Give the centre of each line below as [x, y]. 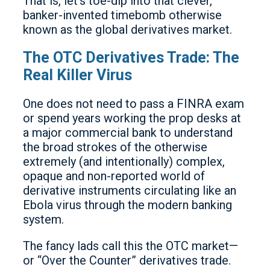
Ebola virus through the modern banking [127, 205]
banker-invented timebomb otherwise [122, 15]
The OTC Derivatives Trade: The [131, 58]
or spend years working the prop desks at [132, 118]
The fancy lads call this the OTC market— [130, 246]
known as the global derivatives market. [127, 29]
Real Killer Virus [77, 75]
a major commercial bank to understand [128, 133]
